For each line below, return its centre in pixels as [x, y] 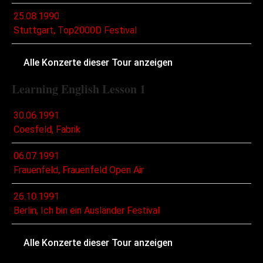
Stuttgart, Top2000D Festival [75, 31]
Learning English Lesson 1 [79, 89]
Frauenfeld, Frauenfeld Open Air [79, 170]
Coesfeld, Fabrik [47, 130]
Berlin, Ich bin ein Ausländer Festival [87, 211]
